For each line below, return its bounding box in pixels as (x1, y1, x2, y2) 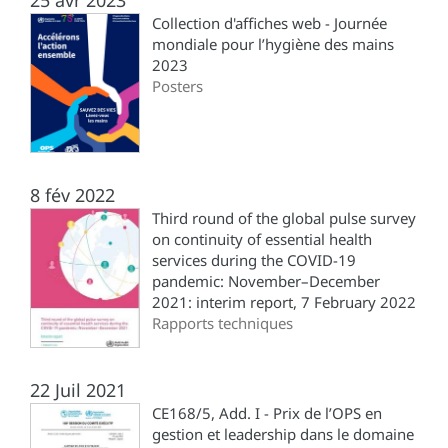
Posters (152, 75, 203, 96)
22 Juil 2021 (30, 377, 126, 402)
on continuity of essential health (152, 228, 372, 249)
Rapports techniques (152, 312, 293, 333)
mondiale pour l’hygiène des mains (152, 33, 394, 54)
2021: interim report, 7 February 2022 (152, 291, 416, 312)
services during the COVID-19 (152, 249, 356, 270)
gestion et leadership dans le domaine (152, 423, 414, 444)
